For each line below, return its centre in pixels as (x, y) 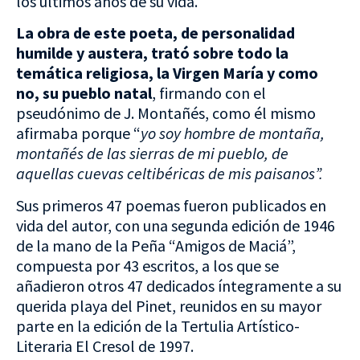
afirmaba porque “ (78, 133)
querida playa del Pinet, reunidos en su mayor (169, 305)
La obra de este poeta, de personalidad (155, 33)
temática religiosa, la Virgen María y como (167, 73)
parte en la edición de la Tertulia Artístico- (158, 325)
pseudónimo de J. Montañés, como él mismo (166, 113)
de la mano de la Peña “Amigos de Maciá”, (156, 245)
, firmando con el (209, 93)
